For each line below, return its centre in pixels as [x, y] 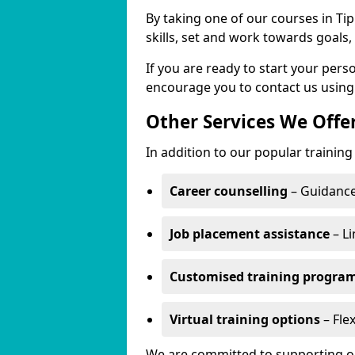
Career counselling [229, 191]
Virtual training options [245, 319]
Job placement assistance [250, 234]
